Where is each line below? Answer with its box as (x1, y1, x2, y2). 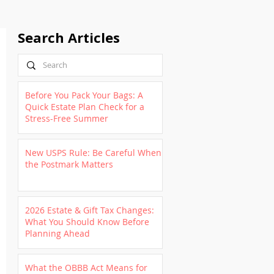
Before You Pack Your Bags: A (25, 89, 143, 101)
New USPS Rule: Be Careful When (25, 147, 161, 158)
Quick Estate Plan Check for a (25, 101, 144, 113)
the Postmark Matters (25, 158, 113, 170)
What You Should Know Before (25, 216, 149, 228)
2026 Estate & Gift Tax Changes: (25, 204, 154, 216)
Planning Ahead (25, 228, 90, 239)
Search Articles (18, 28, 120, 46)
